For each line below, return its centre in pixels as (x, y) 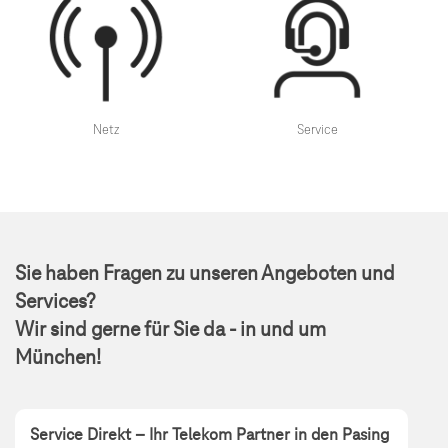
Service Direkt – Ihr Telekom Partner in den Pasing (209, 434)
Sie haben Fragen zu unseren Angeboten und (205, 273)
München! (58, 357)
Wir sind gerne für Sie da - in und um (170, 329)
